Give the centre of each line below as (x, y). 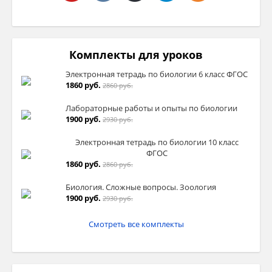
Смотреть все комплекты (136, 224)
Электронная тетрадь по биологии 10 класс (157, 142)
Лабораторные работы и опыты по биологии (151, 108)
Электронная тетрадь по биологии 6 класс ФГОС (157, 74)
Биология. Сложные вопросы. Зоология (141, 187)
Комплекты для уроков (136, 55)
